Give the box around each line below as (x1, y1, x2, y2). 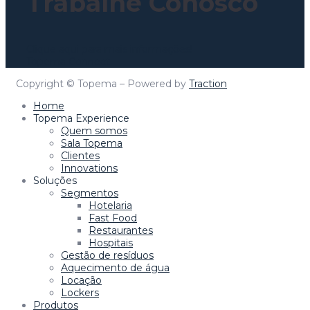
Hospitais (89, 237, 133, 250)
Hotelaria (89, 199, 132, 212)
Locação (61, 274, 102, 287)
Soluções (33, 174, 77, 188)
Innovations (61, 162, 118, 175)
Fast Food (89, 212, 137, 225)
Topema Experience (33, 112, 129, 125)
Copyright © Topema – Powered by (16, 77, 189, 91)
